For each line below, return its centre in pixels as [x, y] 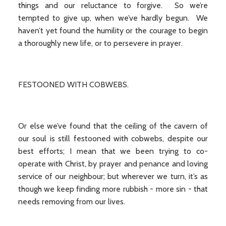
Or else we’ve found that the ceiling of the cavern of [113, 126]
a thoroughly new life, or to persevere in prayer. [100, 43]
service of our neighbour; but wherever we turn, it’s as [113, 176]
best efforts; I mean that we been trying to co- [113, 151]
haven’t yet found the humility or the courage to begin [113, 31]
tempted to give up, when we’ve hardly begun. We [113, 18]
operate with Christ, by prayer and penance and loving [113, 164]
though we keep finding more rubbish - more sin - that [113, 189]
